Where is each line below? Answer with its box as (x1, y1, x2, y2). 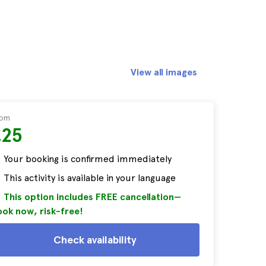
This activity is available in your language (4, 172, 176, 183)
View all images (131, 66, 197, 78)
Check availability (53, 233, 137, 246)
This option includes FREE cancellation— (4, 191, 181, 202)
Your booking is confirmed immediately (4, 153, 172, 164)
